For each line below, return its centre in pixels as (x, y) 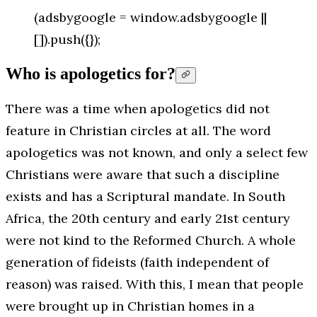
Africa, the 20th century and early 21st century (148, 218)
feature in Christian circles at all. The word (138, 130)
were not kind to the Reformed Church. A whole (151, 240)
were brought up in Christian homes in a (130, 306)
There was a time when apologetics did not (138, 108)
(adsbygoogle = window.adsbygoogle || (150, 17)
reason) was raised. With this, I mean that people (155, 284)
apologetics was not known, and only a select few (157, 152)
